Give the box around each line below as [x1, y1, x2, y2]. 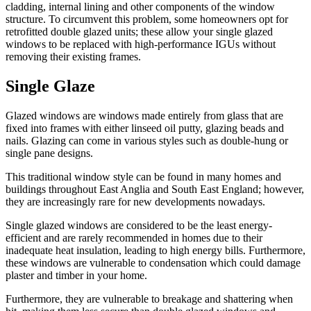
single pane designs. [6, 147, 93, 160]
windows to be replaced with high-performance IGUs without [6, 38, 276, 51]
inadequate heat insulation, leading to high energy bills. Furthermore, [6, 244, 305, 257]
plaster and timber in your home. [6, 269, 147, 282]
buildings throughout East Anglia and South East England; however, [6, 183, 304, 196]
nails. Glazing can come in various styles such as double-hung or [6, 135, 288, 147]
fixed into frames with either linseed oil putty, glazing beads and [6, 122, 284, 135]
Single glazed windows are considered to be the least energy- [6, 219, 272, 232]
